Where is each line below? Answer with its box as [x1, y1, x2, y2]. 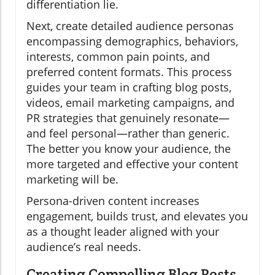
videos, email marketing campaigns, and [26, 95, 234, 110]
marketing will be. [26, 172, 118, 187]
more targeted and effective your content [26, 157, 238, 172]
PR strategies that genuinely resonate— [26, 110, 230, 126]
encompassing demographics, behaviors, [26, 34, 238, 49]
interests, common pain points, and [26, 49, 210, 64]
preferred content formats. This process [26, 64, 232, 80]
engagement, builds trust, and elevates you [26, 209, 248, 224]
